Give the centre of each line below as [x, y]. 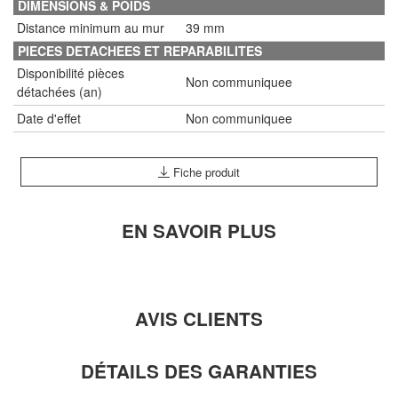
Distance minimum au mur [91, 27]
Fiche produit [205, 171]
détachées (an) [60, 91]
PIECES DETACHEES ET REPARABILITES [140, 50]
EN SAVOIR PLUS [199, 230]
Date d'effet [49, 118]
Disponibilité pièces [71, 72]
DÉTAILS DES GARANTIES [199, 370]
